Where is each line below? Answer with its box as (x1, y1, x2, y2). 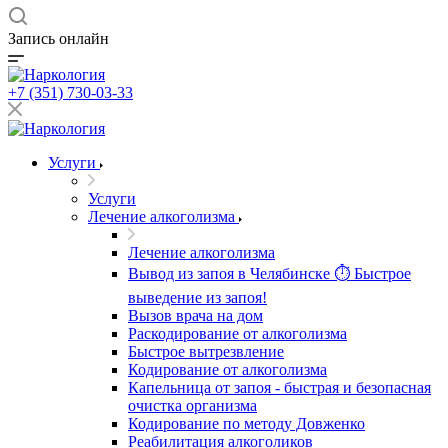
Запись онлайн (8, 30, 109, 47)
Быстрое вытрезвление (128, 343, 284, 360)
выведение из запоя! (128, 289, 267, 306)
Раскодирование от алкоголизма (128, 325, 347, 342)
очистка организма (128, 397, 257, 414)
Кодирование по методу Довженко (128, 415, 365, 432)
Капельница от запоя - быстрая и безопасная (128, 379, 431, 396)
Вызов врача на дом (128, 307, 263, 324)
